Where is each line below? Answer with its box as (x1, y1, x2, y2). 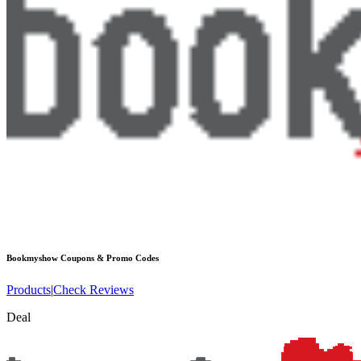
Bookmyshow (6, 252, 58, 263)
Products (6, 282, 51, 297)
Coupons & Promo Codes (58, 252, 159, 263)
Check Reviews (53, 282, 134, 297)
